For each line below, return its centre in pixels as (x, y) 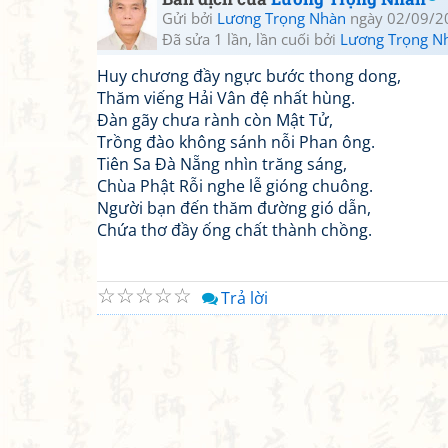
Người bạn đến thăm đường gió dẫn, (234, 208)
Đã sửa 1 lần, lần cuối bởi (251, 39)
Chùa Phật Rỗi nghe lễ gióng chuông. (235, 186)
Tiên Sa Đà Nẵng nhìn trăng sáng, (222, 164)
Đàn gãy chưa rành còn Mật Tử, (215, 120)
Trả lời (244, 298)
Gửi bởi (189, 18)
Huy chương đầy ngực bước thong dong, (249, 76)
